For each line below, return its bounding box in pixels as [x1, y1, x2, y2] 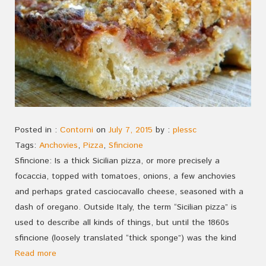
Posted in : [15, 123, 60, 136]
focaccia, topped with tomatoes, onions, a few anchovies [15, 170, 236, 182]
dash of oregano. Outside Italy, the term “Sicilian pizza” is [15, 201, 237, 213]
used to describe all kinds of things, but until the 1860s [15, 216, 229, 229]
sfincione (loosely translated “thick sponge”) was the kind [15, 232, 236, 244]
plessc [173, 123, 197, 136]
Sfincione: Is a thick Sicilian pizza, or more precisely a [15, 154, 220, 167]
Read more [15, 247, 56, 259]
